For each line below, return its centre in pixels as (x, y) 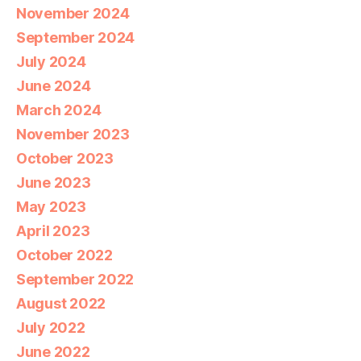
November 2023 (73, 134)
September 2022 (75, 279)
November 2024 (73, 13)
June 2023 (54, 182)
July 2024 (51, 61)
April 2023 (53, 230)
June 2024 (54, 85)
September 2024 (76, 37)
